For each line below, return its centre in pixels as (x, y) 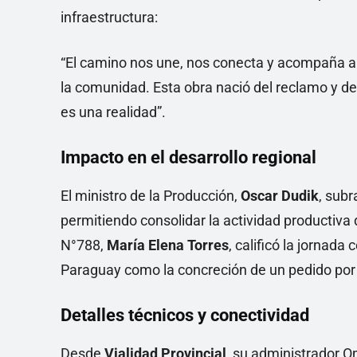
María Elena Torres (168, 245)
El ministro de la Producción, (151, 196)
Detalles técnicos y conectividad (185, 315)
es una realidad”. (113, 112)
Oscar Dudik (280, 196)
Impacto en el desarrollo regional (188, 157)
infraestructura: (109, 17)
